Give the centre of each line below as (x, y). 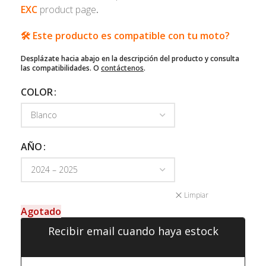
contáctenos (122, 68)
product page (68, 9)
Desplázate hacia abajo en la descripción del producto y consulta (130, 58)
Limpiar (196, 195)
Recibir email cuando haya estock (133, 231)
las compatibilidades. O (61, 68)
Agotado (41, 211)
